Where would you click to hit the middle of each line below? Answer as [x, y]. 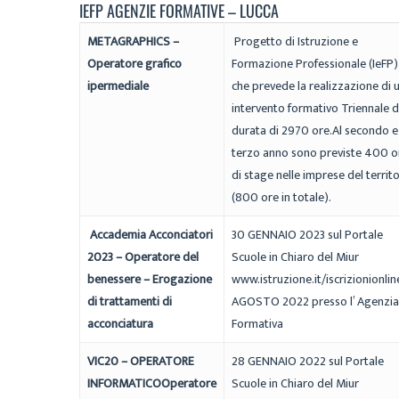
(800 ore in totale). [281, 197]
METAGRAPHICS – [133, 41]
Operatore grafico [134, 63]
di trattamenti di [130, 301]
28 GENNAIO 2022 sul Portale [308, 361]
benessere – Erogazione [150, 279]
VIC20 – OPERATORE [141, 361]
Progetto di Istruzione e [295, 41]
